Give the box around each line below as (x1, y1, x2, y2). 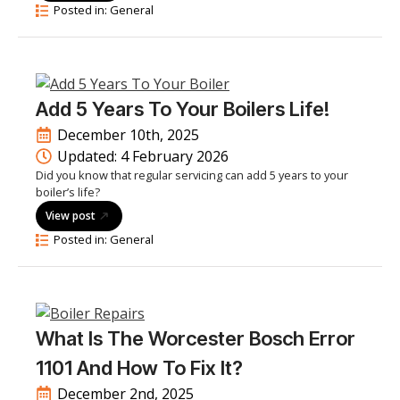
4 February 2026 (121, 146, 229, 166)
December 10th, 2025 (57, 125, 199, 145)
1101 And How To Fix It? (36, 356, 243, 379)
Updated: (57, 146, 121, 166)
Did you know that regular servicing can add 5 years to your (36, 167, 348, 183)
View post (46, 208, 96, 223)
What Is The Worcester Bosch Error (36, 327, 355, 350)
